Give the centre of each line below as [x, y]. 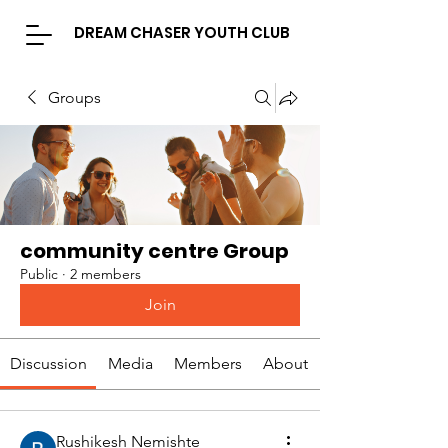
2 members [105, 274]
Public [39, 274]
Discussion [48, 363]
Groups [74, 97]
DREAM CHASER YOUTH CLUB [182, 32]
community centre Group [154, 251]
